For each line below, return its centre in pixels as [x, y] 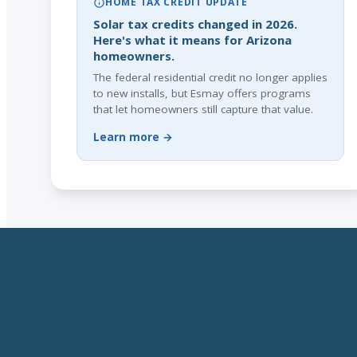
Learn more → [133, 137]
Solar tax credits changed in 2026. [195, 24]
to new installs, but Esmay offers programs [202, 93]
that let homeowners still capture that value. [203, 109]
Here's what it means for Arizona [192, 40]
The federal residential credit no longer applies [210, 77]
